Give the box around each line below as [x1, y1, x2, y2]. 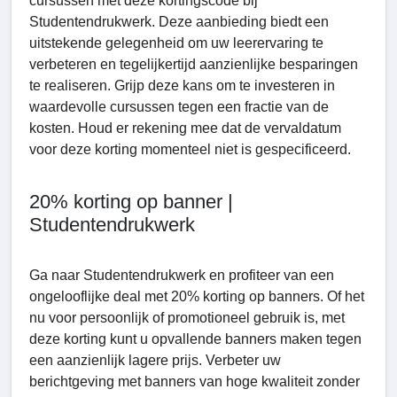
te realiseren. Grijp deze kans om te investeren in [29, 77, 335, 93]
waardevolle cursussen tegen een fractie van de [29, 98, 329, 114]
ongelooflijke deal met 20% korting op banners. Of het [29, 288, 364, 304]
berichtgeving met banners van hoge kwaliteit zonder [29, 373, 360, 389]
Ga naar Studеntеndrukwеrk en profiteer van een [29, 267, 334, 283]
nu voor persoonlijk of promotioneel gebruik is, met [29, 309, 345, 325]
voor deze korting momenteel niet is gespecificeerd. [29, 141, 351, 157]
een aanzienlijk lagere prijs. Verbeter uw [29, 352, 281, 368]
